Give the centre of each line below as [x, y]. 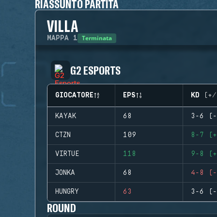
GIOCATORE [74, 95]
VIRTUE [67, 154]
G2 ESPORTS [95, 70]
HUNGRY [67, 192]
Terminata [97, 38]
